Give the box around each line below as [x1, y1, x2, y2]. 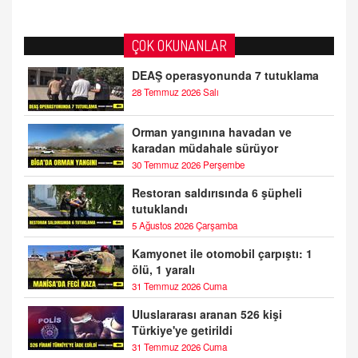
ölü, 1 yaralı [132, 261, 195, 277]
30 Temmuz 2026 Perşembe [132, 157, 245, 171]
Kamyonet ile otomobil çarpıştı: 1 [132, 245, 312, 261]
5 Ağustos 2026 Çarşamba [132, 218, 237, 232]
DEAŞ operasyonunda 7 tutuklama [132, 66, 319, 83]
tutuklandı [132, 200, 188, 217]
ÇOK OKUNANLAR [131, 36, 227, 54]
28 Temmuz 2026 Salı [132, 85, 219, 98]
